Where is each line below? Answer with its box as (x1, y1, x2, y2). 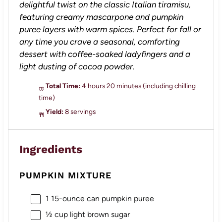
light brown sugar (67, 209, 130, 219)
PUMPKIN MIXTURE (19, 170, 112, 181)
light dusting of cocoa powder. (19, 61, 135, 72)
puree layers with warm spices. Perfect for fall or (19, 24, 202, 35)
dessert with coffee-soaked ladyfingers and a (19, 49, 191, 59)
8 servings (64, 107, 96, 115)
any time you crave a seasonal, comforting (19, 37, 180, 47)
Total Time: (44, 81, 80, 90)
